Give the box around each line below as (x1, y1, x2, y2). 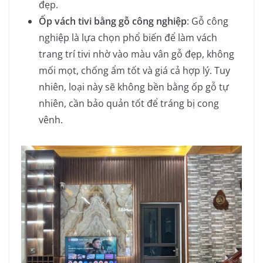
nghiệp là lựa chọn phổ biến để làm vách (39, 31, 217, 44)
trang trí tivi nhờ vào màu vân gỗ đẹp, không (39, 47, 234, 60)
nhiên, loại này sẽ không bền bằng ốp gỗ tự (39, 80, 229, 93)
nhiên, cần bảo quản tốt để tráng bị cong (39, 96, 219, 110)
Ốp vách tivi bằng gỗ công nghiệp (39, 14, 187, 28)
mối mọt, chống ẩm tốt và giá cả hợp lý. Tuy (39, 63, 230, 77)
